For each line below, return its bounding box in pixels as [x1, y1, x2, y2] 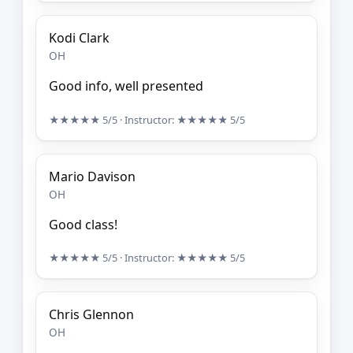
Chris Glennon [49, 306, 134, 324]
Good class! [49, 215, 117, 233]
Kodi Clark [49, 29, 110, 47]
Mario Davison [49, 167, 136, 185]
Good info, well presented [49, 77, 203, 95]
